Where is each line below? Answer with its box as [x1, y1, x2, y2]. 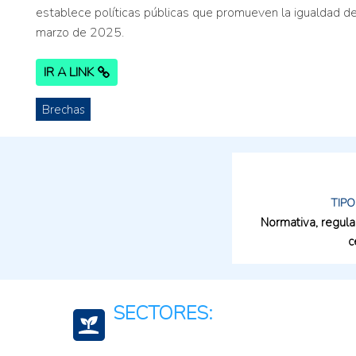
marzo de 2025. [36, 24, 124, 41]
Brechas [41, 101, 85, 118]
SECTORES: [113, 300, 212, 326]
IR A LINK [44, 64, 94, 81]
